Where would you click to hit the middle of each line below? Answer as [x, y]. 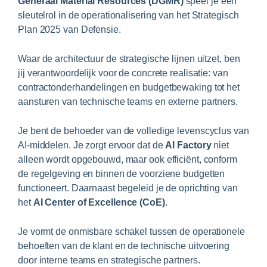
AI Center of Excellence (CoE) [99, 203]
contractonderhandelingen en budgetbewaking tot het [129, 88]
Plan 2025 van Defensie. [69, 30]
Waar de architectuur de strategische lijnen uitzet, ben [129, 59]
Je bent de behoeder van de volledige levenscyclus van [133, 131]
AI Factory [188, 145]
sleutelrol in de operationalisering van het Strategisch [128, 15]
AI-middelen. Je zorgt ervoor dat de [92, 145]
